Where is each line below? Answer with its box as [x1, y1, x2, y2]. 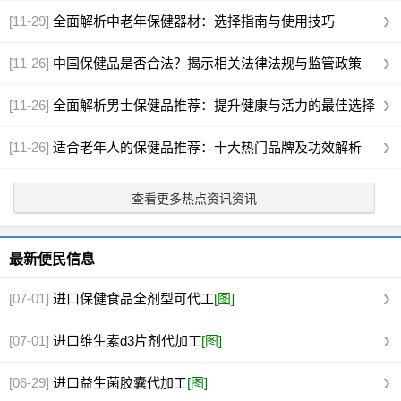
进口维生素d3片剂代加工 [53, 333, 201, 348]
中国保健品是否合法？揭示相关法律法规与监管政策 [53, 55, 362, 71]
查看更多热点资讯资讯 [132, 192, 257, 206]
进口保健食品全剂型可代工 [53, 291, 214, 306]
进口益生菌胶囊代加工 [53, 375, 187, 390]
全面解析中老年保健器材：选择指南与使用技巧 [53, 13, 335, 29]
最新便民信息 [9, 252, 95, 267]
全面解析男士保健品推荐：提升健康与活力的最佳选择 [53, 98, 375, 113]
